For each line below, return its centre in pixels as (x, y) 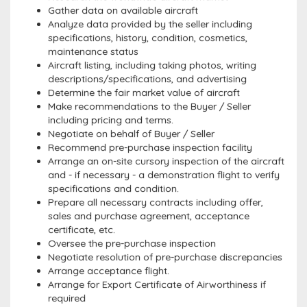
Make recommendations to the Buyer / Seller (149, 106)
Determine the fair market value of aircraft (144, 92)
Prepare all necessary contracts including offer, (156, 202)
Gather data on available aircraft (123, 10)
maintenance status (93, 51)
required (67, 298)
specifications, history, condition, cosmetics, (148, 37)
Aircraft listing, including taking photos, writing (152, 65)
